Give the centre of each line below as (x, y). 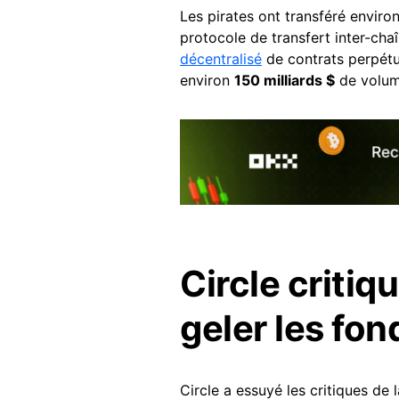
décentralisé (221, 58)
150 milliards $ (285, 80)
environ (207, 80)
